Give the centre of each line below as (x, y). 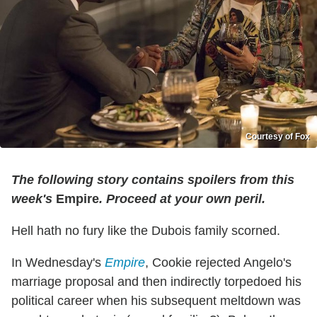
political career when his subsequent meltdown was (156, 300)
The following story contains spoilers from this (153, 179)
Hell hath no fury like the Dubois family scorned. (146, 230)
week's (32, 198)
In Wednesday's (58, 262)
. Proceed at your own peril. (182, 198)
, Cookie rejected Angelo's (218, 262)
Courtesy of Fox (278, 136)
